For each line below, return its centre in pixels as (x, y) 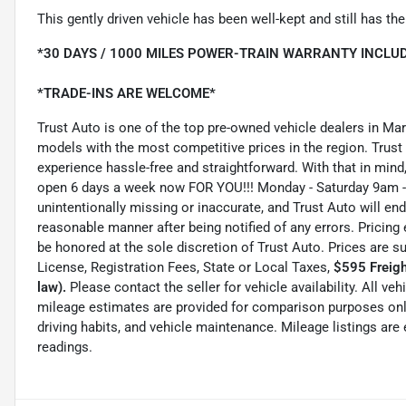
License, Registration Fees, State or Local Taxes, (185, 268)
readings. (65, 348)
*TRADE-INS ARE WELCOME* (126, 94)
